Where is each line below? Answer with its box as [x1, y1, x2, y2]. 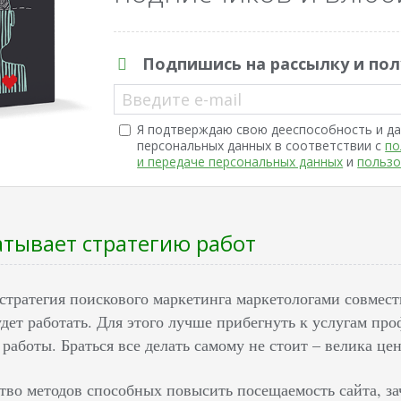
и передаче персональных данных [137, 152, 344, 170]
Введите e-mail [122, 88, 243, 110]
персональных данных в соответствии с [137, 136, 386, 154]
